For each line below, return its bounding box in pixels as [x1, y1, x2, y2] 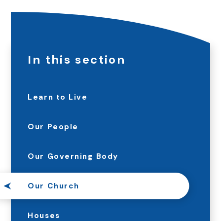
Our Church [28, 181, 79, 191]
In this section [28, 52, 126, 68]
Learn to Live [28, 92, 88, 103]
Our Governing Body [28, 151, 118, 162]
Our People [28, 122, 78, 132]
